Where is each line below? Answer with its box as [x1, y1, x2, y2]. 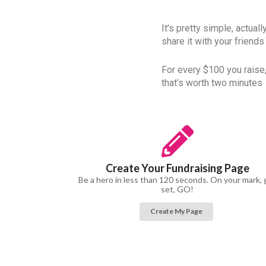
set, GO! [161, 183, 194, 194]
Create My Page [150, 207, 203, 216]
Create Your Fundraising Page [105, 161, 249, 175]
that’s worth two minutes [161, 77, 262, 88]
